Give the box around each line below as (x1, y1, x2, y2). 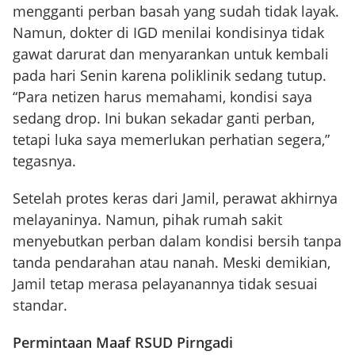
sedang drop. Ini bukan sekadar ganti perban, (13, 109, 315, 128)
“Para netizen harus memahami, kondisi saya (13, 87, 312, 106)
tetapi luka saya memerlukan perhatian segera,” (13, 130, 330, 149)
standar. (13, 296, 67, 315)
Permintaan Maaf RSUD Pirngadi (13, 333, 233, 352)
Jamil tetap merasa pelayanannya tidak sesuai (13, 274, 318, 293)
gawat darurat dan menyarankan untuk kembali (13, 44, 329, 63)
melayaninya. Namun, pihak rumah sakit (13, 210, 282, 229)
